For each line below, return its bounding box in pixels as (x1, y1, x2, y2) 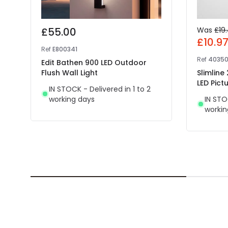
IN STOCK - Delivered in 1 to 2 (49, 83, 151, 94)
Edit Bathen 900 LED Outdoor (41, 57, 147, 68)
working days (49, 94, 95, 104)
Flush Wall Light (41, 67, 98, 78)
